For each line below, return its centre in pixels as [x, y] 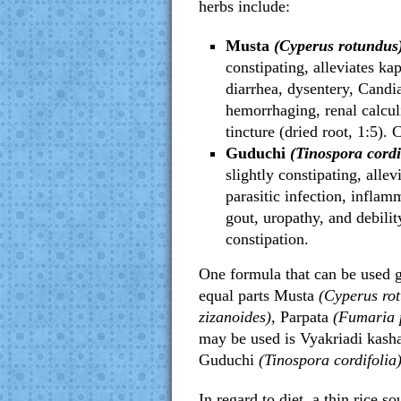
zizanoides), [239, 317]
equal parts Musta [256, 295]
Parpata [304, 317]
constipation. [267, 239]
